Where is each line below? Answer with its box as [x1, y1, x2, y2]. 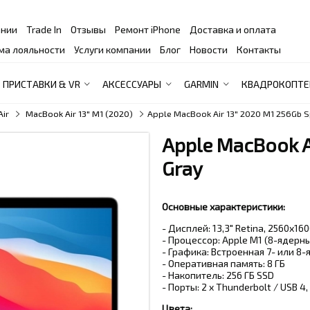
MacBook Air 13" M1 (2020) [26, 108, 134, 120]
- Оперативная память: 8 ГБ [162, 257, 285, 270]
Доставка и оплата [189, 23, 276, 35]
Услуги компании [74, 43, 152, 55]
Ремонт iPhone [114, 23, 181, 35]
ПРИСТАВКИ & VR [2, 78, 80, 91]
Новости [190, 43, 228, 55]
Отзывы [70, 23, 106, 35]
